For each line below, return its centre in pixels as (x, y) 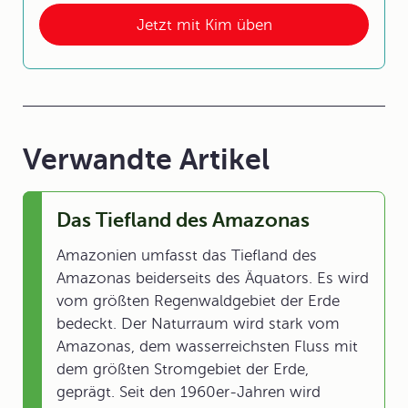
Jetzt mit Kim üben (204, 25)
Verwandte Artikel (146, 159)
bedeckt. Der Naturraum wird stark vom (198, 324)
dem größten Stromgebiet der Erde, (183, 369)
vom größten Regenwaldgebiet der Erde (198, 301)
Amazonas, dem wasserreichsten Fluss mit (207, 347)
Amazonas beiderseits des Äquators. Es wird (213, 278)
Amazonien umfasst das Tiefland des (187, 255)
